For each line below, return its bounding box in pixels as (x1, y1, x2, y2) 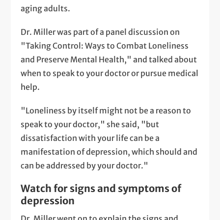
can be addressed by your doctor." (21, 161, 149, 171)
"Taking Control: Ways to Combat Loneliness (21, 41, 189, 51)
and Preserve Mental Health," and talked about (21, 55, 197, 65)
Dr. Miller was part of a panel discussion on (21, 27, 180, 37)
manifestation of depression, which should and (21, 147, 198, 157)
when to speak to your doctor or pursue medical (21, 68, 199, 79)
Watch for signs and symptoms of (21, 182, 182, 195)
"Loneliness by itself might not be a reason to (21, 106, 192, 116)
